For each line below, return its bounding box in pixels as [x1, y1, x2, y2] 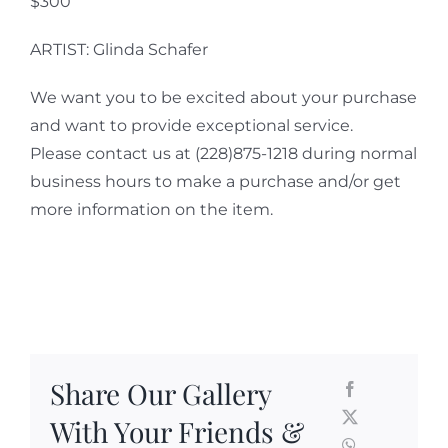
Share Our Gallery [49, 375, 271, 413]
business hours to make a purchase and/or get [29, 171, 401, 191]
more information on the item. [29, 199, 273, 219]
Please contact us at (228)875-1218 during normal [29, 143, 417, 163]
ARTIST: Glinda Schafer [29, 39, 208, 59]
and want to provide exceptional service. [29, 115, 353, 135]
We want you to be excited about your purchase [29, 87, 417, 107]
